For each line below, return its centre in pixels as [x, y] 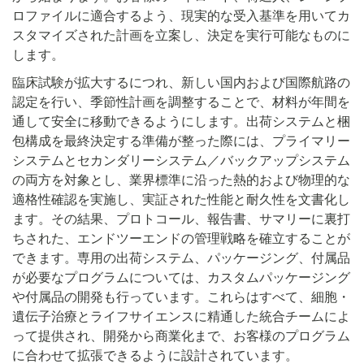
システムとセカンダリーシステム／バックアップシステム [181, 160]
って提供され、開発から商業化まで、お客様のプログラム [181, 336]
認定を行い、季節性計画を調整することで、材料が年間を [181, 102]
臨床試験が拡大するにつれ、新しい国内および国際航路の [181, 82]
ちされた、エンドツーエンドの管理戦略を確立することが [181, 238]
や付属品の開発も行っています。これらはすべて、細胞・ [181, 297]
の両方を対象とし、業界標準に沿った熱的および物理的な [181, 180]
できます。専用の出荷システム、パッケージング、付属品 [181, 258]
